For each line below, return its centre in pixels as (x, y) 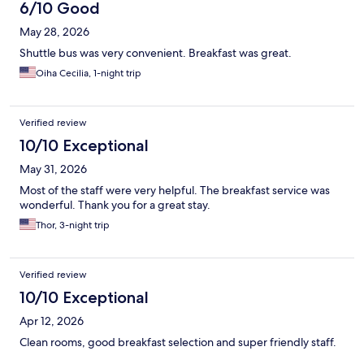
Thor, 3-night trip (73, 225)
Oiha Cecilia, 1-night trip (89, 74)
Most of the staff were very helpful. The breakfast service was (175, 191)
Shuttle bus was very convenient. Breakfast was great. (156, 53)
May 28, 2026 (54, 32)
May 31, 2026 (53, 169)
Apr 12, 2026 (52, 321)
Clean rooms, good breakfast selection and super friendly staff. (178, 342)
